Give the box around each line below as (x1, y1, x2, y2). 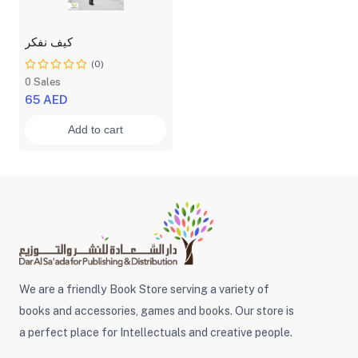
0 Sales (25, 75, 62, 88)
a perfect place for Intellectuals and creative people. (18, 325, 292, 339)
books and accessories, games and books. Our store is (18, 304, 294, 317)
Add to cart (68, 123, 124, 137)
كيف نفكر (25, 34, 74, 49)
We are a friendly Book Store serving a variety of (18, 282, 269, 296)
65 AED (25, 92, 69, 106)
